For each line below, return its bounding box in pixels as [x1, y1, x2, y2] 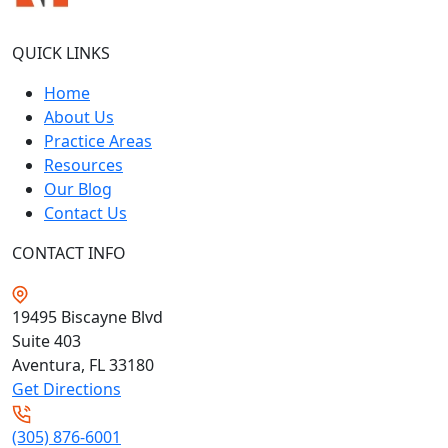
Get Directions [12, 377, 121, 400]
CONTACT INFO [12, 241, 126, 264]
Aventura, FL [12, 353, 109, 376]
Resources [44, 153, 123, 176]
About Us [44, 105, 114, 128]
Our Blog [44, 177, 112, 200]
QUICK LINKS [12, 41, 110, 64]
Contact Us [44, 201, 127, 224]
